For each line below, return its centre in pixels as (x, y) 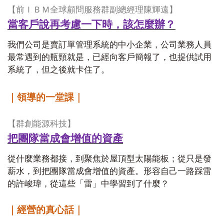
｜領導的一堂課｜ (45, 97)
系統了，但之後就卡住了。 (58, 70)
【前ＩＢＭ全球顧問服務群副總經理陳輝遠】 (92, 10)
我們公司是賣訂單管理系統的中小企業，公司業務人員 (109, 45)
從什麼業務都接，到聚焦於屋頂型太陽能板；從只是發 (109, 159)
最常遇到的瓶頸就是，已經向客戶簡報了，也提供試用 (109, 57)
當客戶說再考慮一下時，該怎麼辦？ (91, 24)
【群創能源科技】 (41, 124)
